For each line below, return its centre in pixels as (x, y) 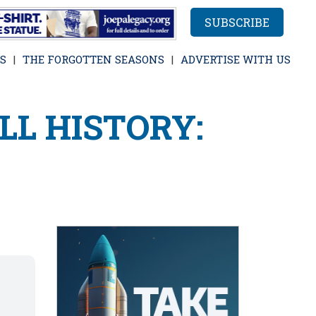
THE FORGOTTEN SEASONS (93, 59)
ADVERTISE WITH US (236, 59)
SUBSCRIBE (237, 22)
